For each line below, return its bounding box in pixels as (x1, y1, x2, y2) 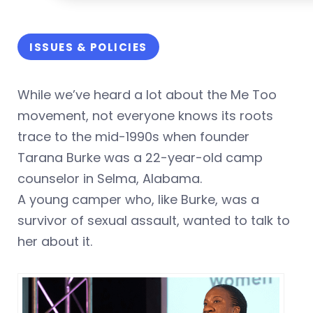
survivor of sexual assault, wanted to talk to (17, 212, 290, 230)
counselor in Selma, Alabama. (17, 170, 202, 188)
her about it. (17, 233, 92, 251)
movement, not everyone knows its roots (17, 107, 273, 125)
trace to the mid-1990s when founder (17, 128, 249, 146)
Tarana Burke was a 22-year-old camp (17, 149, 263, 167)
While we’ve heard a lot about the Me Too (17, 86, 277, 104)
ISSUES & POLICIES (29, 40, 147, 55)
